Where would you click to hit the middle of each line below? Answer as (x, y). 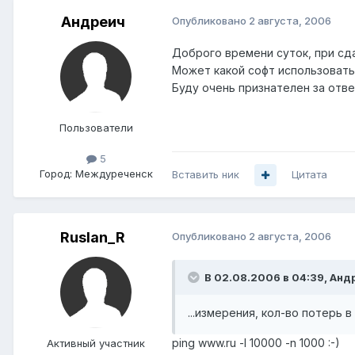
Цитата (309, 175)
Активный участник (96, 344)
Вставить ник (206, 175)
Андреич (93, 22)
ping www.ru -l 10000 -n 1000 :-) (256, 343)
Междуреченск (114, 174)
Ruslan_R (93, 238)
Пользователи (96, 128)
